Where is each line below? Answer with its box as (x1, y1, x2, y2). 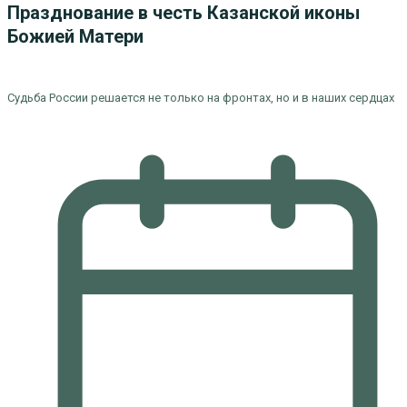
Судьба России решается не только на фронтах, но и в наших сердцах (6, 91, 394, 104)
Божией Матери (6, 25, 144, 47)
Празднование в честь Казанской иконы (6, 2, 360, 24)
